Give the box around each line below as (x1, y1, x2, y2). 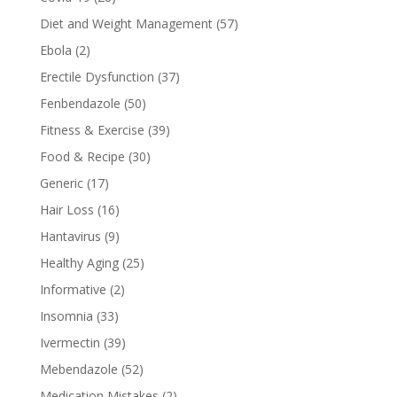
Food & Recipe (39, 148, 125, 166)
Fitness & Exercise (39, 121, 144, 139)
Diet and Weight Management (39, 15, 213, 33)
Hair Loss (39, 201, 94, 219)
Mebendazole (39, 361, 118, 378)
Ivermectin (39, 334, 100, 352)
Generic (39, 175, 83, 192)
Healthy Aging (39, 254, 119, 272)
